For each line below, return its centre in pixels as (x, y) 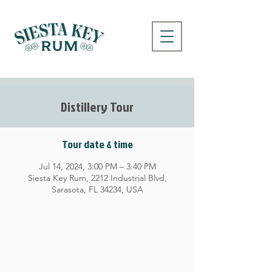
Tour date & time (97, 144)
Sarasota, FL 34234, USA (97, 189)
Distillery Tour (97, 107)
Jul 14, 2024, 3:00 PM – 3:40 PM (97, 166)
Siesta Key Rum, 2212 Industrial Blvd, (97, 178)
